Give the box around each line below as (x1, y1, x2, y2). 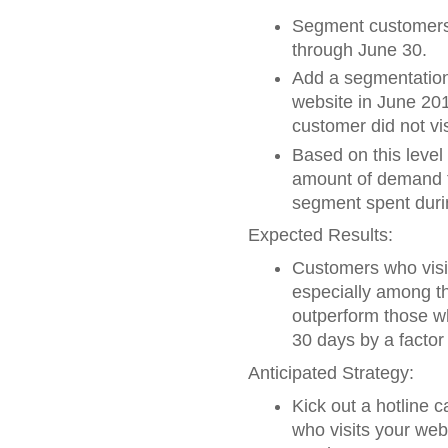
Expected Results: (248, 225, 393, 246)
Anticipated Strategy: (248, 363, 414, 384)
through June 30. (292, 39, 427, 60)
